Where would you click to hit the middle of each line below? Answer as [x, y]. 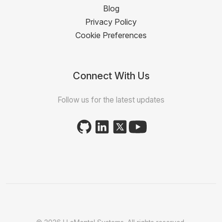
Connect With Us [111, 76]
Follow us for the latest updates [111, 100]
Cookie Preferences [111, 35]
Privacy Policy [111, 22]
